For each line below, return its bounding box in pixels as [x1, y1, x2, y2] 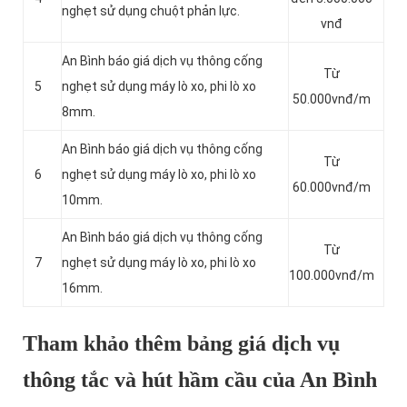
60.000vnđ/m [293, 180, 371, 195]
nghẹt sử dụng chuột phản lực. [62, 4, 240, 19]
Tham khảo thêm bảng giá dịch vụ [23, 332, 340, 356]
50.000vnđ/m [293, 92, 371, 107]
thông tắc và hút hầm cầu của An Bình [23, 368, 377, 392]
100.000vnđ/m [289, 268, 374, 283]
